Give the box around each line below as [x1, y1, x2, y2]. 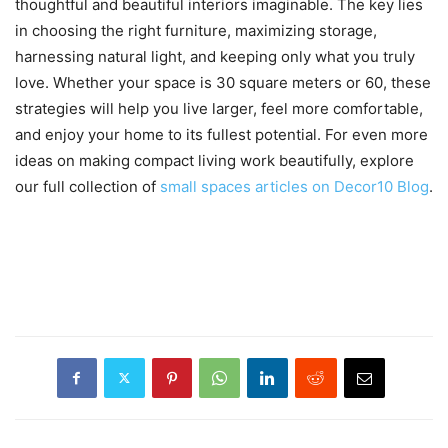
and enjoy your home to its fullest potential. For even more [15, 124, 428, 144]
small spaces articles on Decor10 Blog [160, 176, 429, 196]
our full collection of [15, 176, 160, 196]
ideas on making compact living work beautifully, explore [15, 150, 414, 170]
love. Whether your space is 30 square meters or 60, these [15, 72, 431, 92]
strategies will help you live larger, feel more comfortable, [15, 98, 423, 118]
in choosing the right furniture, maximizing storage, [15, 20, 377, 40]
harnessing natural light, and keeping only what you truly [15, 46, 415, 66]
